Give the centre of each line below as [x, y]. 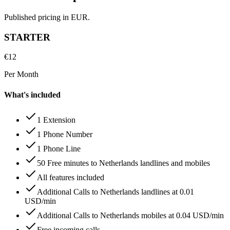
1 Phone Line [59, 148]
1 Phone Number [65, 134]
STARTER [27, 37]
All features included [71, 177]
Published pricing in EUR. [47, 17]
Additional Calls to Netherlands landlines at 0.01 [116, 191]
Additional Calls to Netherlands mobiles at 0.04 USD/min [130, 215]
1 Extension [56, 120]
